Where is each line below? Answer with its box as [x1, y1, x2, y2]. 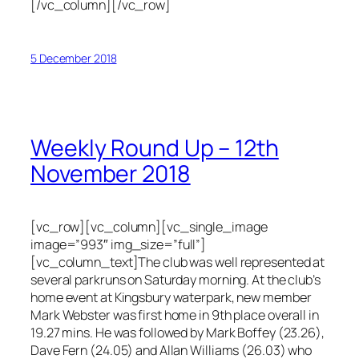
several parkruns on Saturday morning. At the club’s [30, 271, 321, 289]
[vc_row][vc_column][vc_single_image [30, 218, 268, 236]
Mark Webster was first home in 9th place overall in [30, 306, 319, 325]
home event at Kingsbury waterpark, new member [30, 288, 312, 307]
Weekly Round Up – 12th [30, 131, 279, 163]
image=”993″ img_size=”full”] [30, 236, 207, 254]
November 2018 [30, 157, 191, 189]
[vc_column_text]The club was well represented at [30, 253, 325, 272]
